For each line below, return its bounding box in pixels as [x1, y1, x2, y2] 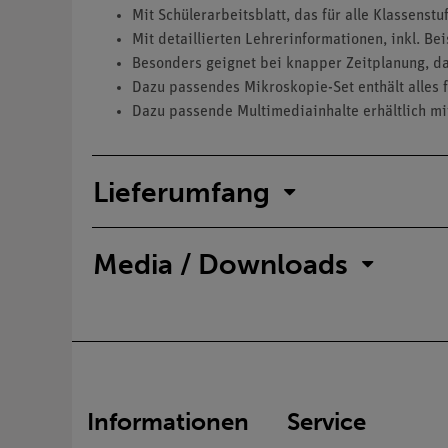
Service [287, 407, 366, 437]
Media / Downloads [93, 247, 348, 281]
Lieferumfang [93, 175, 270, 209]
